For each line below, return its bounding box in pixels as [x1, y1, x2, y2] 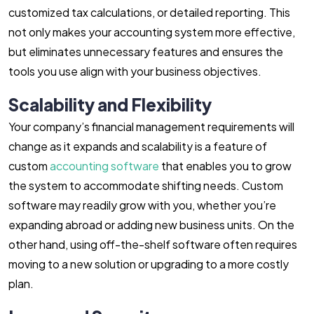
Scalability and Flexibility [8, 94, 212, 115]
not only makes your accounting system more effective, [8, 25, 295, 39]
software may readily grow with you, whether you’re [8, 198, 276, 212]
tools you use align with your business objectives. [8, 64, 261, 78]
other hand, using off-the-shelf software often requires [8, 237, 297, 252]
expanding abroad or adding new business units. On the [8, 217, 294, 232]
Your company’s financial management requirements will [8, 119, 294, 134]
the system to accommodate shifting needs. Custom [8, 178, 283, 193]
